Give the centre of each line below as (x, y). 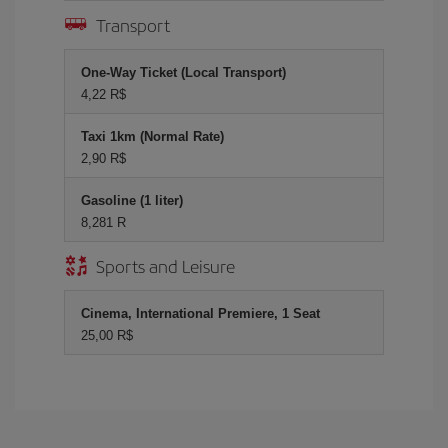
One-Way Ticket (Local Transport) (183, 72)
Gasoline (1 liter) (132, 200)
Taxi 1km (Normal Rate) (152, 136)
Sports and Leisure (165, 265)
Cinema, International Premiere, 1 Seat (200, 313)
